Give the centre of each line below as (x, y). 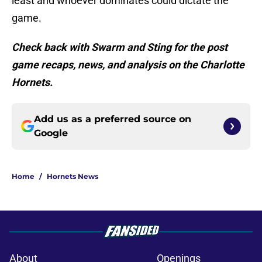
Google (51, 133)
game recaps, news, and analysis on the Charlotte (128, 65)
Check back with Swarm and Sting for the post (120, 47)
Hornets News (73, 177)
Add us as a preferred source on (113, 119)
